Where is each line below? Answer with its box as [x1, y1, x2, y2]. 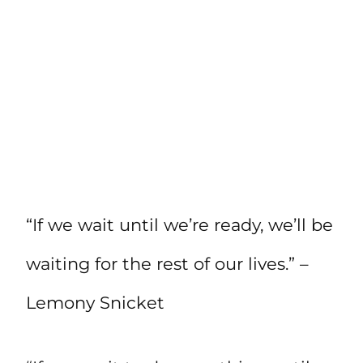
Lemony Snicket [26, 292, 164, 313]
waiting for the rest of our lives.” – [26, 253, 309, 274]
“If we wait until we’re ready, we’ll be [26, 214, 333, 235]
